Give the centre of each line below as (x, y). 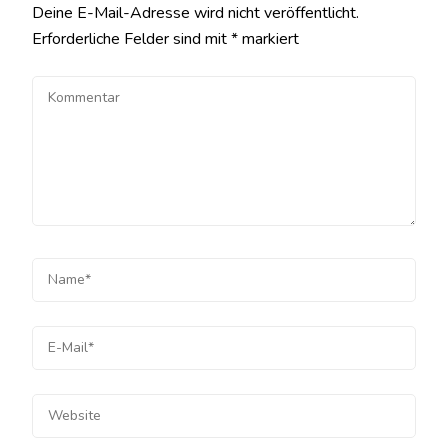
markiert (268, 39)
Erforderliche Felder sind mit (131, 39)
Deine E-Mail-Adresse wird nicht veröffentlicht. (195, 13)
